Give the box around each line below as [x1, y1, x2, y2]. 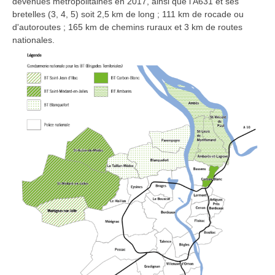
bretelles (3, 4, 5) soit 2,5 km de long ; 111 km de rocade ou [12, 9, 244, 19]
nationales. [12, 35, 55, 45]
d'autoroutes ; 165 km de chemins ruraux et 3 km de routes [12, 22, 242, 32]
